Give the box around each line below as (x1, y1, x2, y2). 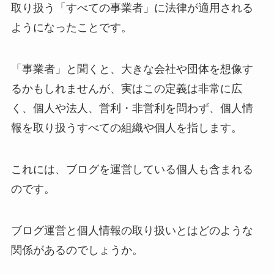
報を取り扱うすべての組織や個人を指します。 (10, 122, 242, 135)
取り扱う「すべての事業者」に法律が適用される (10, 2, 253, 15)
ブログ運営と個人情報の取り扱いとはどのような (10, 224, 253, 237)
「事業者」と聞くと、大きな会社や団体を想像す (10, 63, 253, 76)
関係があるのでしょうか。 (10, 243, 143, 256)
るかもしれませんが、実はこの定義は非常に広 (10, 83, 242, 95)
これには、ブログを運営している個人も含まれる (10, 163, 253, 176)
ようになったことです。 (10, 21, 132, 34)
